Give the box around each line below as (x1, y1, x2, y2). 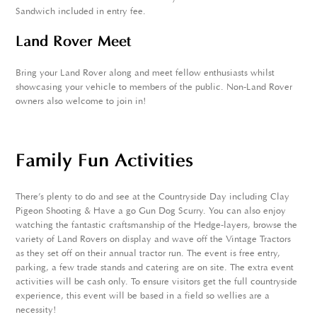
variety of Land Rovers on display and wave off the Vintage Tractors (16, 235, 292, 245)
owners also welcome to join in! (16, 97, 146, 107)
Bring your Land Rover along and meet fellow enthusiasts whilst (16, 69, 275, 79)
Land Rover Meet (16, 35, 132, 51)
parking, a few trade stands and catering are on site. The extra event (16, 263, 294, 273)
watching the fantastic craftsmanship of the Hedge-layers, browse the (16, 221, 298, 231)
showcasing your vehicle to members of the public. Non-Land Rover (16, 83, 293, 93)
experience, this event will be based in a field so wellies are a (16, 292, 270, 301)
